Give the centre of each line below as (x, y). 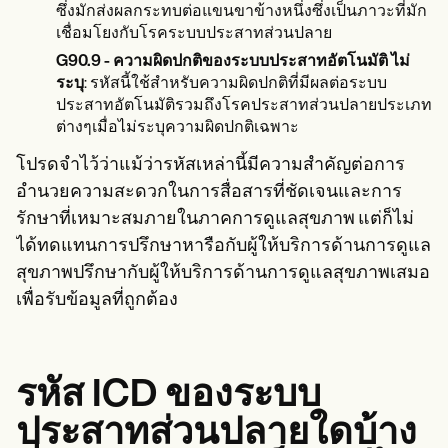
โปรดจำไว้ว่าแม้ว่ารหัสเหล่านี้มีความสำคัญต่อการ (210, 165)
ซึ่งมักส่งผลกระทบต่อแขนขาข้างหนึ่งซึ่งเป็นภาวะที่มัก (241, 12)
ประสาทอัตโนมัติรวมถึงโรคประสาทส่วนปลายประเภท (244, 106)
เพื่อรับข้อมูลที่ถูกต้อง (97, 300)
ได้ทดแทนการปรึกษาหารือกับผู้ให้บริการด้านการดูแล (223, 246)
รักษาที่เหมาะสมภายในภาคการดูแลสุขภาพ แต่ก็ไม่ (215, 219)
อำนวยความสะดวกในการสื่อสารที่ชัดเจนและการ (209, 192)
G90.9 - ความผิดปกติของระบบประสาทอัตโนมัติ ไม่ (233, 62)
